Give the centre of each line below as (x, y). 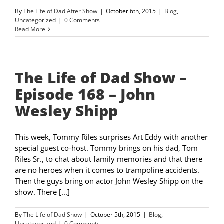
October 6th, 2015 (131, 11)
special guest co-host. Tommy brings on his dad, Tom (106, 148)
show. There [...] (42, 192)
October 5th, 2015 (115, 215)
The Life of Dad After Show (60, 11)
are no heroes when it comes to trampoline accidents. (107, 170)
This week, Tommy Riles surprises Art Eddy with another (111, 137)
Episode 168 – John (85, 94)
